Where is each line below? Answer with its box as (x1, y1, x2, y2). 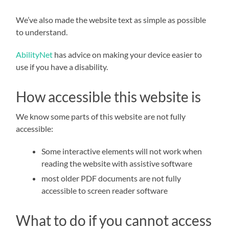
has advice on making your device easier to (53, 49, 202, 59)
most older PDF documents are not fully (41, 173, 181, 183)
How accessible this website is (16, 87, 201, 105)
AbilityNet (16, 49, 53, 59)
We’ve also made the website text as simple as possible (16, 14, 207, 25)
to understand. (16, 27, 68, 37)
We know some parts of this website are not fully (16, 111, 186, 121)
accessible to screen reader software (41, 185, 168, 195)
